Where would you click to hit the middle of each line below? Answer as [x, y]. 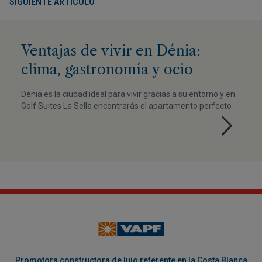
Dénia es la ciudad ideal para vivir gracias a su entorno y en [128, 94]
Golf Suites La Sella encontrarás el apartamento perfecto [126, 106]
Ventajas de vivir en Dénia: [111, 51]
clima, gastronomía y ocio [107, 69]
